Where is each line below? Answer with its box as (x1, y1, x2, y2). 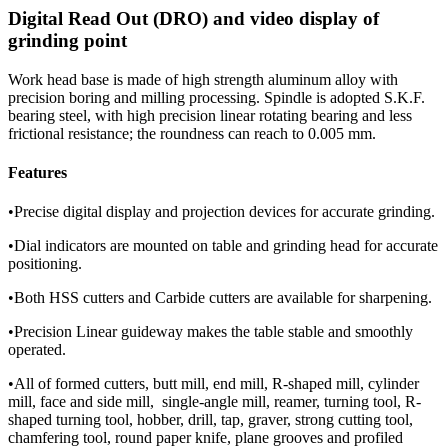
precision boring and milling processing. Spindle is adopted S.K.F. (8, 88, 425, 106)
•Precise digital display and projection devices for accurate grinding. (8, 203, 435, 221)
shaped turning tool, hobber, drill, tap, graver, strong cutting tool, (8, 411, 413, 429)
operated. (8, 341, 66, 359)
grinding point (8, 30, 127, 52)
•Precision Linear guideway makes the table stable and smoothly (8, 323, 413, 341)
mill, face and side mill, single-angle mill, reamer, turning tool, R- (8, 393, 421, 411)
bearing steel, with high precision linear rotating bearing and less (8, 106, 412, 124)
